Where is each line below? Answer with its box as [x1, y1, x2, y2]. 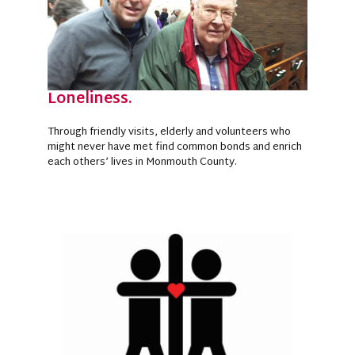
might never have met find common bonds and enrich [48, 137, 302, 157]
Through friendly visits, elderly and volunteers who [48, 122, 291, 142]
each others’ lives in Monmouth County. [48, 152, 237, 172]
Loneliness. [48, 85, 132, 113]
